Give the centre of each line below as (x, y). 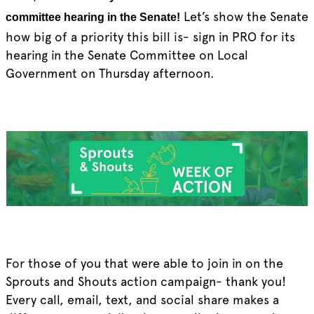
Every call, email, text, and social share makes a (142, 300)
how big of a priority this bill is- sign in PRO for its (150, 36)
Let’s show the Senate (244, 16)
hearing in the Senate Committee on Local (127, 55)
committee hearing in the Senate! (93, 17)
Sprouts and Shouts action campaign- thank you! (145, 282)
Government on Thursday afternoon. (111, 73)
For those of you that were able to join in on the (144, 264)
